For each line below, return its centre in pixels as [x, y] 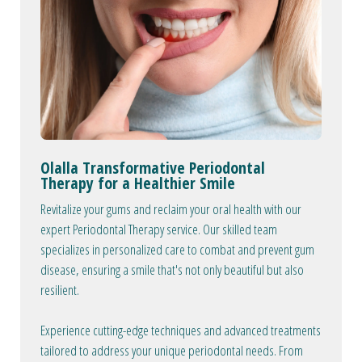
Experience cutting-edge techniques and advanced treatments [181, 330]
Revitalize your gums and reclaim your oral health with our [171, 208]
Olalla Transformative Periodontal [153, 167]
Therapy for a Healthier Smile [138, 183]
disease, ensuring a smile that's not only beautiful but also [172, 269]
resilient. [60, 289]
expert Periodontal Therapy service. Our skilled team [159, 229]
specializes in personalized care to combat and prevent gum [177, 249]
